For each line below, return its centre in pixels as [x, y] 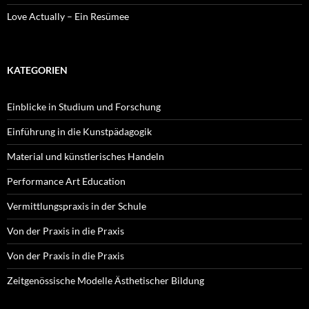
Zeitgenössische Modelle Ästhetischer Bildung [106, 280]
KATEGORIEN [37, 70]
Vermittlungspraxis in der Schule [77, 206]
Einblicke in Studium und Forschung [84, 106]
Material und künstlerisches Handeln [86, 156]
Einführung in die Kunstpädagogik [79, 131]
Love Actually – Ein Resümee [68, 16]
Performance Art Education [66, 181]
